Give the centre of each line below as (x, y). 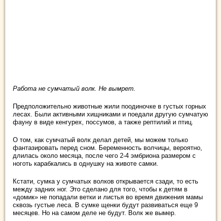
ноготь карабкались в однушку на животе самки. (86, 164)
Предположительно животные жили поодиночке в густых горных (110, 107)
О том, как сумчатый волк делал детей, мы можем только (100, 140)
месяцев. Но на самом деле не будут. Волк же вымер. (94, 213)
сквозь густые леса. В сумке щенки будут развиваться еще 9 (105, 205)
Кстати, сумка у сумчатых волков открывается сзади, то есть (106, 182)
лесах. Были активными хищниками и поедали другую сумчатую (110, 114)
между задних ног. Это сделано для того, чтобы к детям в (100, 189)
